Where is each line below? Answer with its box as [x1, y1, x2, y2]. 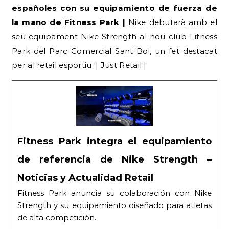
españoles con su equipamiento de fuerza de [12, 3, 217, 13]
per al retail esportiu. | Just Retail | [12, 60, 147, 70]
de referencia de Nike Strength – [17, 154, 212, 166]
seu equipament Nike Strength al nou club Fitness [12, 31, 217, 41]
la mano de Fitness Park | [12, 17, 128, 27]
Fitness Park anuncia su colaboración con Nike [17, 188, 212, 198]
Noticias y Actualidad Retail [17, 172, 153, 184]
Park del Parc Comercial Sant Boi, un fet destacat [12, 45, 217, 56]
